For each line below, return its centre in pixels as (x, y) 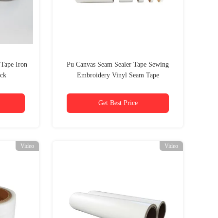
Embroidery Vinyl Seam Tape (118, 75)
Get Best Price (118, 103)
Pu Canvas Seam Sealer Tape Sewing (118, 64)
